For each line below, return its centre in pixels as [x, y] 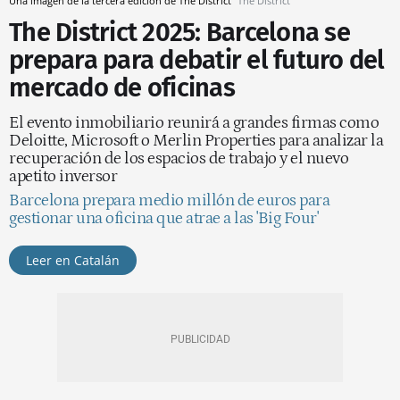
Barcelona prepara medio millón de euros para [169, 200]
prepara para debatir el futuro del [197, 60]
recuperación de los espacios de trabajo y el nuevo [179, 158]
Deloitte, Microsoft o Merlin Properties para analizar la [196, 141]
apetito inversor [63, 176]
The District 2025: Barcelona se [179, 33]
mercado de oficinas [122, 88]
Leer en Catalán [73, 260]
